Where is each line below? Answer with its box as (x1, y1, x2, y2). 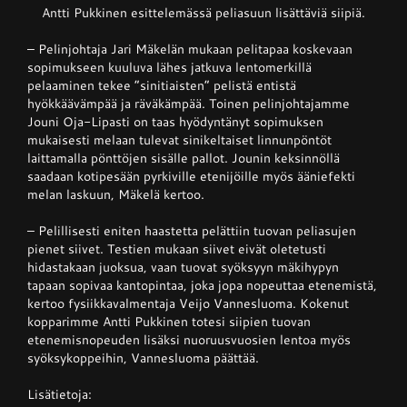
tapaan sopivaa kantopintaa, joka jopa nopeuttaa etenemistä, (26, 276, 377, 294)
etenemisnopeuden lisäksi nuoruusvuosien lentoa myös (26, 331, 351, 349)
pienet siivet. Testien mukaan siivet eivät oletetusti (26, 240, 326, 258)
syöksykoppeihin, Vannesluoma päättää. (26, 349, 259, 367)
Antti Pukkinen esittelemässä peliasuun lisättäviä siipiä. (42, 4, 365, 22)
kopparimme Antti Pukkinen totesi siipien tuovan (26, 313, 311, 331)
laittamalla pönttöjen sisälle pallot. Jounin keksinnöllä (26, 149, 340, 167)
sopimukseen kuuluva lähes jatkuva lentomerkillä (26, 58, 312, 76)
